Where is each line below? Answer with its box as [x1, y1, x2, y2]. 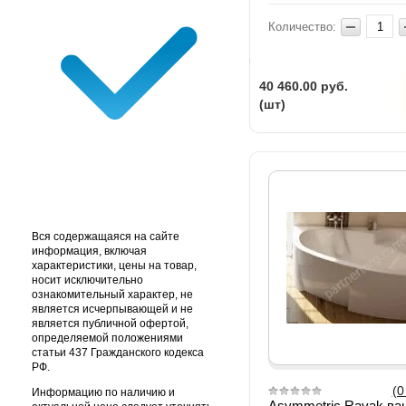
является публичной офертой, [32, 317, 188, 331]
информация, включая [32, 245, 147, 258]
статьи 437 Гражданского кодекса [32, 346, 204, 360]
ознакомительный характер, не [32, 288, 193, 302]
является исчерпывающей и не [32, 303, 193, 316]
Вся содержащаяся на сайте [32, 230, 179, 244]
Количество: [268, 20, 336, 34]
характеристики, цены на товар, [32, 259, 197, 273]
